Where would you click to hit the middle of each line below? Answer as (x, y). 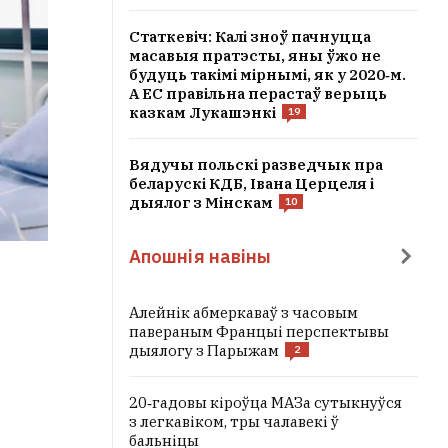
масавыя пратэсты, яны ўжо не (255, 55)
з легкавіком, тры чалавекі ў (234, 421)
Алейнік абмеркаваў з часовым (243, 312)
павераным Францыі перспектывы (259, 331)
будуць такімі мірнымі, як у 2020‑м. (267, 74)
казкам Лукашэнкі (202, 112)
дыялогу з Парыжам (204, 350)
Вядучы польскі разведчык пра (256, 164)
